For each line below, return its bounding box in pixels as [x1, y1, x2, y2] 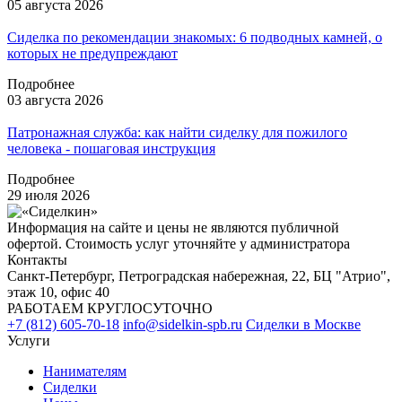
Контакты [7, 252, 67, 268]
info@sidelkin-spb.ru [123, 317, 242, 333]
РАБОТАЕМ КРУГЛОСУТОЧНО [7, 301, 213, 317]
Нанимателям [43, 363, 127, 380]
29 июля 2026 [7, 188, 90, 204]
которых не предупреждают [7, 46, 178, 62]
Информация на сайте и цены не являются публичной [7, 220, 339, 236]
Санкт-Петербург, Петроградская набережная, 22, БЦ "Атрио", [7, 268, 390, 284]
